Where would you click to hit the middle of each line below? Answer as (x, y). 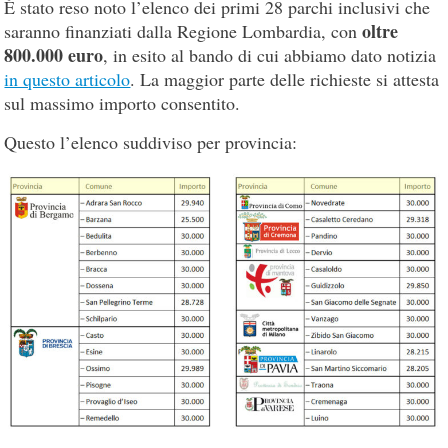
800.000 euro (54, 54)
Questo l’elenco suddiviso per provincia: (151, 141)
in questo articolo (67, 78)
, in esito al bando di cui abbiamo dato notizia (270, 54)
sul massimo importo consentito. (122, 102)
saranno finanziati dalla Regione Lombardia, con (183, 30)
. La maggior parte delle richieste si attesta (285, 78)
